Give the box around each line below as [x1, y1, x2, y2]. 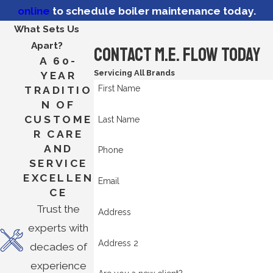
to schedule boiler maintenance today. [49, 4, 256, 17]
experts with [28, 221, 89, 234]
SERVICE [29, 157, 88, 169]
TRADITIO [24, 83, 93, 96]
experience [30, 259, 87, 272]
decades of [29, 240, 87, 253]
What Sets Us [14, 23, 80, 35]
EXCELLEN [23, 171, 94, 184]
